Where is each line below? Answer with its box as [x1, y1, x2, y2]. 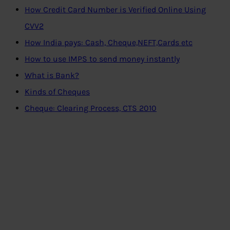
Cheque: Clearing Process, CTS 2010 [25, 103, 157, 113]
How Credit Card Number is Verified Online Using [25, 5, 206, 14]
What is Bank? [25, 70, 79, 80]
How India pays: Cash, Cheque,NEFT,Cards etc [25, 37, 193, 47]
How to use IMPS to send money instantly [25, 54, 180, 64]
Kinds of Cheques [25, 87, 90, 97]
